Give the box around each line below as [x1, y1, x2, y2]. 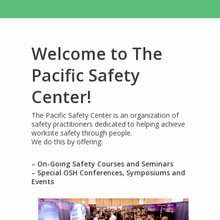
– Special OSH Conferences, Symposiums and [31, 168, 186, 177]
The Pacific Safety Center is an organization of [31, 110, 179, 120]
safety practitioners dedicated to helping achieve [31, 119, 186, 129]
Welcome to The [31, 42, 163, 65]
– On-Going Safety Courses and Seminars [31, 159, 174, 168]
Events [31, 177, 55, 186]
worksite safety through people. [31, 128, 133, 137]
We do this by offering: [31, 137, 103, 146]
